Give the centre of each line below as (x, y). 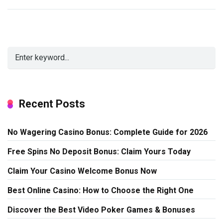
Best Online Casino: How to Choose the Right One (101, 190)
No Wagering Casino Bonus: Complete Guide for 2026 (108, 132)
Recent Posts (52, 104)
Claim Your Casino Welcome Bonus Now (82, 171)
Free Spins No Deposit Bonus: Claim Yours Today (99, 151)
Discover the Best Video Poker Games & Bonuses (101, 210)
